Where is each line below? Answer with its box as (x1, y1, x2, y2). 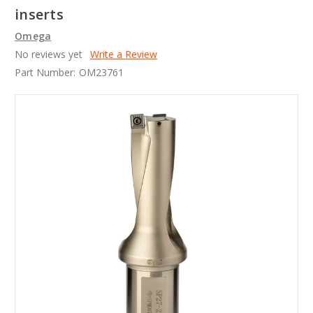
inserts (15, 5, 64, 24)
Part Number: (15, 66, 75, 80)
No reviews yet (15, 48, 82, 61)
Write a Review (89, 48, 157, 61)
